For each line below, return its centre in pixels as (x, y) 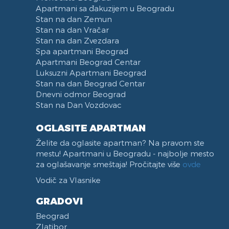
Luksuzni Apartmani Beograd (91, 72)
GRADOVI (59, 200)
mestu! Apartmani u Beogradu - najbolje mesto (125, 153)
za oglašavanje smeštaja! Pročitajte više (109, 164)
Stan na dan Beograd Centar (90, 83)
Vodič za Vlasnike (68, 180)
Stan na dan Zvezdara (77, 40)
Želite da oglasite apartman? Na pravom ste (120, 142)
